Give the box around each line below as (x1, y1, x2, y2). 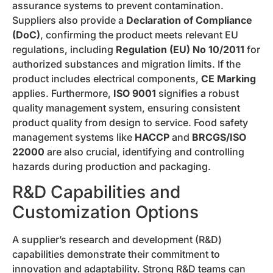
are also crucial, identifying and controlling (44, 145, 244, 158)
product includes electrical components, (12, 72, 201, 85)
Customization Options (12, 202, 199, 223)
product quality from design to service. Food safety (12, 116, 248, 129)
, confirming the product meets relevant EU (40, 28, 238, 41)
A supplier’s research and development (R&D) (12, 233, 222, 246)
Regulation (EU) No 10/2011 (116, 43, 244, 55)
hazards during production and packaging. (12, 160, 211, 172)
